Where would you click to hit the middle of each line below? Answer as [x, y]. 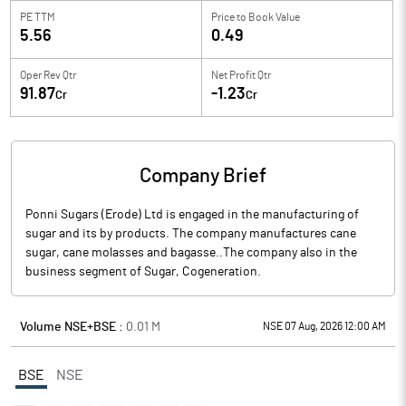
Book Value [274, 17]
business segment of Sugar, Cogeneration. [143, 272]
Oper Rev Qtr [48, 75]
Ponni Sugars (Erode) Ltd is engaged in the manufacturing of [192, 215]
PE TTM [38, 17]
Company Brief [203, 176]
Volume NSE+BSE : [73, 327]
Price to [229, 17]
